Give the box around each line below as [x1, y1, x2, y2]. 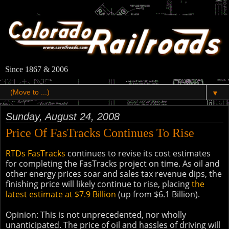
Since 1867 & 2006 [5, 65, 68, 74]
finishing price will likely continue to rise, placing [6, 178, 192, 190]
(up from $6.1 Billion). [116, 189, 200, 200]
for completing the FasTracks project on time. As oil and [6, 158, 220, 170]
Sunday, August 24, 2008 [6, 111, 120, 123]
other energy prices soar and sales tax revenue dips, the [6, 168, 222, 180]
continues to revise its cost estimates [65, 148, 211, 159]
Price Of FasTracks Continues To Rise [6, 126, 194, 140]
